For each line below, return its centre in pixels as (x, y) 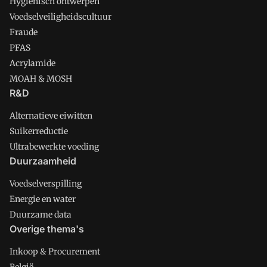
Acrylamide (32, 63)
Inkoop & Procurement (55, 252)
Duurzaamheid (43, 161)
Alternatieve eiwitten (51, 116)
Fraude (24, 32)
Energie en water (43, 199)
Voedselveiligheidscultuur (60, 17)
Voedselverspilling (46, 184)
